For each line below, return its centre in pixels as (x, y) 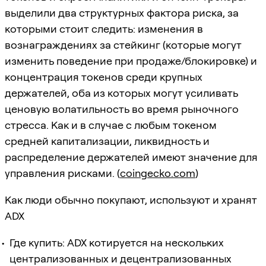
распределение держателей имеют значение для (131, 157)
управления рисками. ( (62, 173)
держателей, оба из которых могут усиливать (121, 93)
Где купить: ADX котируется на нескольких (117, 242)
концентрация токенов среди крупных (104, 77)
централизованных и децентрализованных (121, 258)
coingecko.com (158, 173)
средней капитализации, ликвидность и (107, 141)
